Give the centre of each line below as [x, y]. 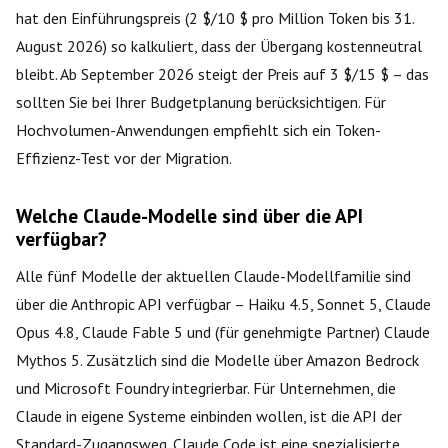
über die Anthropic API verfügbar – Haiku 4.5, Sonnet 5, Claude [223, 303]
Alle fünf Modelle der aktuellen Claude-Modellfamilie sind [213, 275]
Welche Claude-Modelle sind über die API [189, 215]
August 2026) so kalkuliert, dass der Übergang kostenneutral [219, 45]
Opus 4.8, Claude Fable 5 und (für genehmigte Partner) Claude [223, 331]
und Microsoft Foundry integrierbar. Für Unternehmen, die [206, 387]
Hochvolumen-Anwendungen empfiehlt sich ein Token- [198, 129]
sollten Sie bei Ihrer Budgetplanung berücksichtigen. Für [201, 101]
